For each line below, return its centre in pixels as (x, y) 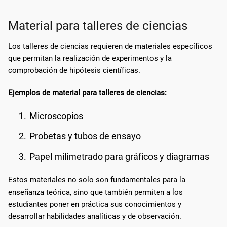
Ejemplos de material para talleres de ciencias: (87, 92)
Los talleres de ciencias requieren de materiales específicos (110, 46)
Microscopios (56, 116)
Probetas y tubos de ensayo (85, 136)
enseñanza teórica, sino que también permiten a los (96, 192)
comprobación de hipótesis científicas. (74, 70)
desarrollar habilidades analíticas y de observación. (95, 216)
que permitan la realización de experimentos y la (90, 58)
